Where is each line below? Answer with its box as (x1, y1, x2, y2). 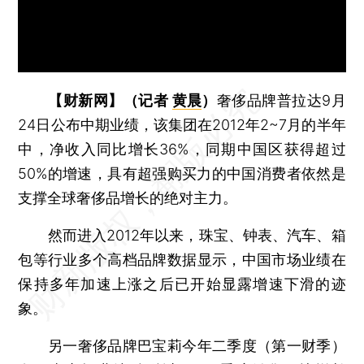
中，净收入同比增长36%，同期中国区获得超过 (18, 140, 346, 158)
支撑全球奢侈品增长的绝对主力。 (18, 188, 238, 206)
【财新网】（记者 (48, 91, 172, 109)
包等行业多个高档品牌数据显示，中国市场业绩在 (18, 250, 346, 268)
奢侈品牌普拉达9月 (216, 91, 346, 109)
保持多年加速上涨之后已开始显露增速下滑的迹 (18, 275, 346, 292)
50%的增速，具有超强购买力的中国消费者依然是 (18, 164, 346, 182)
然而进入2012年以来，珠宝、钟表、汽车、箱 (18, 226, 346, 244)
